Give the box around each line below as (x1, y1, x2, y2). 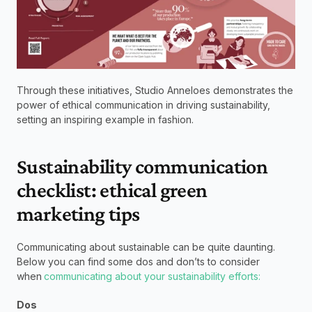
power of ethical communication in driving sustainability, (17, 99, 270, 111)
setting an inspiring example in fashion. (17, 114, 196, 126)
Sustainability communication (17, 155, 268, 178)
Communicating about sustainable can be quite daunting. (17, 241, 275, 253)
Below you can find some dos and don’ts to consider (17, 256, 260, 268)
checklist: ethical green (17, 178, 208, 202)
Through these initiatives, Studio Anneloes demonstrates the (17, 84, 293, 97)
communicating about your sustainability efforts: (44, 270, 260, 283)
